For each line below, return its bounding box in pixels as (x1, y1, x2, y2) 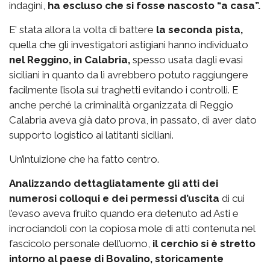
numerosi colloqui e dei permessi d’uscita (9, 192, 219, 204)
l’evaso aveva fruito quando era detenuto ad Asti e (9, 207, 239, 219)
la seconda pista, (156, 23, 243, 36)
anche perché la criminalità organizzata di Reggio (9, 98, 233, 111)
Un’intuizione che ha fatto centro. (9, 152, 159, 165)
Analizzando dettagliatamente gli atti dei (9, 177, 218, 189)
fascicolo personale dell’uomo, (9, 237, 152, 250)
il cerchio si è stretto (152, 237, 256, 250)
